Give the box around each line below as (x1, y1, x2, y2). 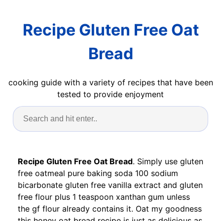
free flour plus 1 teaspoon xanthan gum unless (18, 191, 190, 202)
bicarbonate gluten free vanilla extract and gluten (18, 180, 203, 190)
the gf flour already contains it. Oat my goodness (18, 203, 202, 214)
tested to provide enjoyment (57, 89, 164, 99)
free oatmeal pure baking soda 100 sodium (18, 168, 178, 178)
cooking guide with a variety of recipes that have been (8, 77, 213, 87)
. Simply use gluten (133, 156, 203, 166)
